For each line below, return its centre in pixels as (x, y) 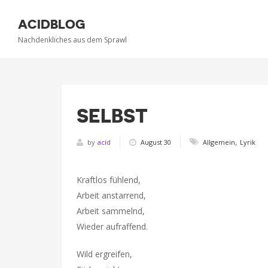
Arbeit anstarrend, (111, 195)
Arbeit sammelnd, (111, 211)
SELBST (112, 116)
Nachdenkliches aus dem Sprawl (72, 40)
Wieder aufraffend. (112, 226)
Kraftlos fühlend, (109, 180)
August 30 (156, 142)
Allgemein (219, 142)
